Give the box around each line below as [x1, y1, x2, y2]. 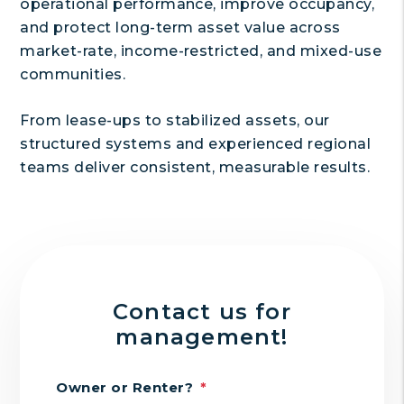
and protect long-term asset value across [20, 19, 341, 36]
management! [115, 324, 289, 350]
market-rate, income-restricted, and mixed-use [20, 42, 381, 60]
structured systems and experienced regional [20, 135, 372, 152]
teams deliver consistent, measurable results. [20, 159, 370, 176]
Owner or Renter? [56, 379, 194, 396]
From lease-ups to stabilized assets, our [20, 112, 330, 129]
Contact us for [113, 298, 291, 325]
